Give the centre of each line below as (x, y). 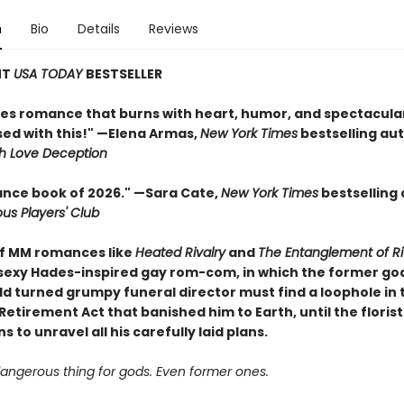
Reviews (173, 29)
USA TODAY (49, 74)
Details (98, 29)
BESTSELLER (124, 74)
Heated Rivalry (180, 252)
